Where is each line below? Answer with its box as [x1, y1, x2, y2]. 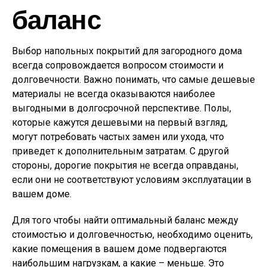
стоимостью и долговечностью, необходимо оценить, [12, 229, 253, 241]
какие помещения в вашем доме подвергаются [12, 243, 226, 255]
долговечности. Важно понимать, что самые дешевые [12, 74, 255, 86]
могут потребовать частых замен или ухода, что [12, 131, 224, 143]
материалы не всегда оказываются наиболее [12, 88, 215, 100]
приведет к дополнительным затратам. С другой [12, 145, 229, 157]
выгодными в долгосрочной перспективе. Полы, [12, 103, 231, 114]
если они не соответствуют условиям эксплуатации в [12, 174, 252, 186]
